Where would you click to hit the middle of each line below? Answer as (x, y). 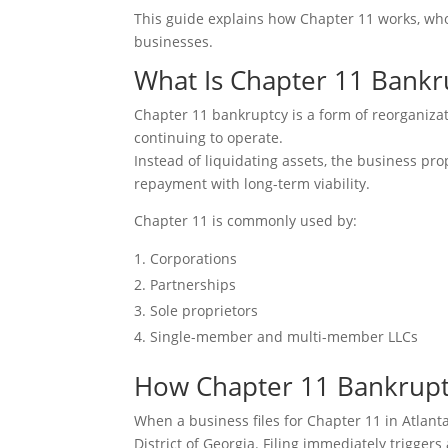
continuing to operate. (209, 137)
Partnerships (193, 284)
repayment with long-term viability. (252, 183)
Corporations (194, 258)
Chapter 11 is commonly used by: (246, 220)
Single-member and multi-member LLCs (284, 336)
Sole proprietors (204, 310)
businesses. (174, 41)
